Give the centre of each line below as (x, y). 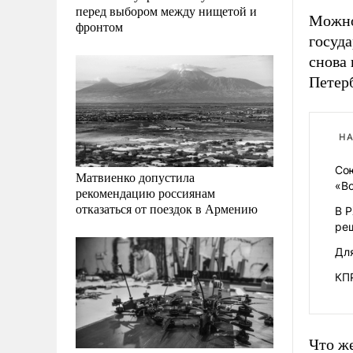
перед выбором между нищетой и (166, 11)
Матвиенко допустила (135, 176)
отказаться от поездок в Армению (167, 208)
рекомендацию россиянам (145, 192)
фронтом (99, 27)
